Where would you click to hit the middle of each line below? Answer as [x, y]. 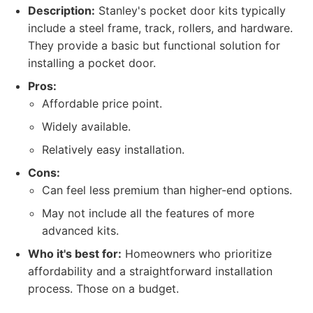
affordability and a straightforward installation [150, 271]
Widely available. [86, 126]
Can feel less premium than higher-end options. [167, 190]
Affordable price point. [102, 103]
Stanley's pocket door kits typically [190, 10]
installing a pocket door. [92, 63]
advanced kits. [80, 231]
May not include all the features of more [148, 213]
